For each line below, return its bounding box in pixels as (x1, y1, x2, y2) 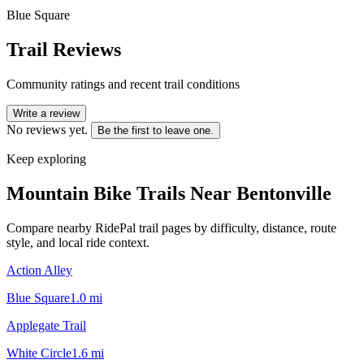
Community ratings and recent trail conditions (6, 76, 240, 91)
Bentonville (236, 182, 331, 204)
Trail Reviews (6, 38, 121, 60)
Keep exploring (6, 151, 86, 166)
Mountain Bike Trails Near (6, 182, 236, 204)
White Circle (6, 345, 71, 360)
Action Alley (6, 262, 72, 277)
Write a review (13, 106, 80, 119)
